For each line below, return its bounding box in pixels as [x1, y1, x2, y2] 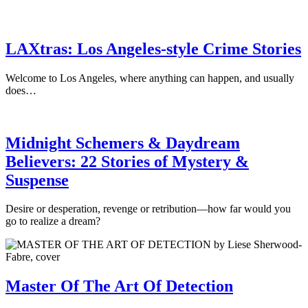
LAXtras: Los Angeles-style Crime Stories [5, 39, 301, 58]
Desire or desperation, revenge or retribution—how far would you [5, 203, 291, 215]
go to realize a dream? [5, 215, 100, 228]
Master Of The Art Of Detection [5, 277, 233, 296]
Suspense [5, 170, 69, 189]
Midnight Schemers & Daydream [5, 133, 240, 152]
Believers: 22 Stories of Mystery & [5, 152, 249, 170]
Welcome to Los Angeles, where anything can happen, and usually [5, 71, 294, 84]
